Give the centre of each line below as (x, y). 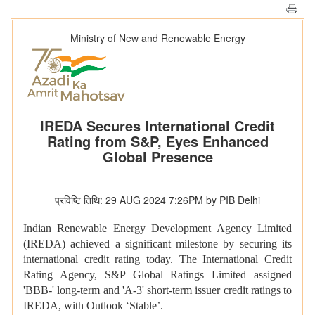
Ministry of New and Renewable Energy (157, 38)
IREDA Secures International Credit (157, 126)
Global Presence (157, 157)
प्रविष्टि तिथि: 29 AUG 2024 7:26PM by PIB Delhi (157, 200)
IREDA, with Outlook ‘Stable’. (93, 306)
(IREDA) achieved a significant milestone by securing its (157, 244)
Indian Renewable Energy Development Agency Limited (157, 229)
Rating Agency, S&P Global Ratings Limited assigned (157, 275)
